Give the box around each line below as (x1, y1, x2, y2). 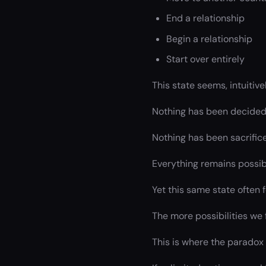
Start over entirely (166, 52, 245, 65)
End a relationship (166, 12, 245, 25)
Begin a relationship (166, 32, 252, 45)
